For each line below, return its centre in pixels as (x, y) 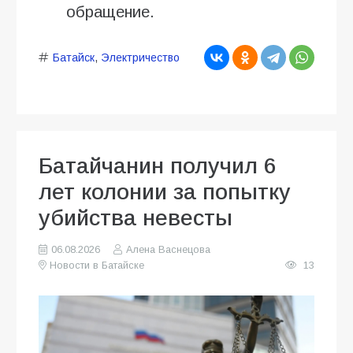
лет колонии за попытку (165, 191)
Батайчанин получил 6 (158, 165)
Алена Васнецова (168, 249)
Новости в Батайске (97, 265)
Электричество (140, 57)
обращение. (110, 11)
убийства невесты (136, 217)
